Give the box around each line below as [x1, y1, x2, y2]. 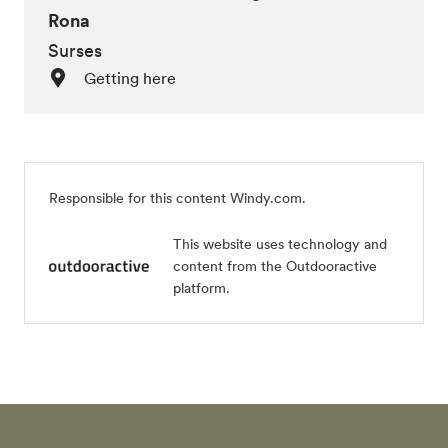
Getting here [84, 68, 176, 88]
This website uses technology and [173, 235, 387, 253]
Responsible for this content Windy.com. [49, 189, 306, 207]
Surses [48, 39, 102, 62]
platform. [173, 279, 230, 297]
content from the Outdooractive [173, 257, 377, 275]
